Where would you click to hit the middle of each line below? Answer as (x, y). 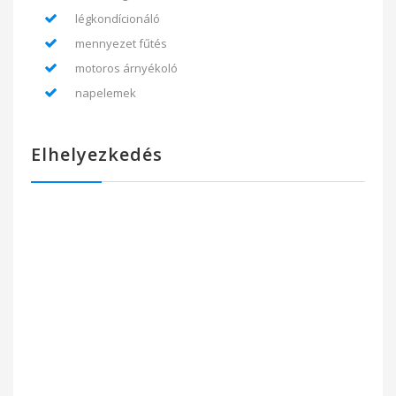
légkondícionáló (118, 19)
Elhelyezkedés (97, 154)
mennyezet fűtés (121, 43)
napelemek (106, 93)
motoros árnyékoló (126, 68)
